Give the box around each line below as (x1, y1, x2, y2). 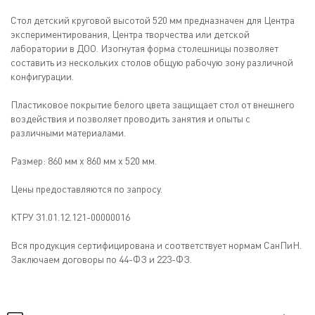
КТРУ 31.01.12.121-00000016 (11, 211, 130, 223)
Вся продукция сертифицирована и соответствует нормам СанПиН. (11, 239, 302, 251)
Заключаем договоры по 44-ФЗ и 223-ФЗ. (11, 253, 192, 265)
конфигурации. (11, 70, 76, 82)
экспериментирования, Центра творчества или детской (11, 28, 250, 40)
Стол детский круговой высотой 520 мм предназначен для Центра (11, 14, 295, 26)
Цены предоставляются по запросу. (11, 183, 162, 195)
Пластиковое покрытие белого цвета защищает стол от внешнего (11, 98, 295, 110)
